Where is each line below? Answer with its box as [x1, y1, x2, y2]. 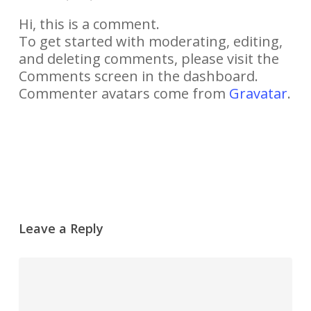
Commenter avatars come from [18, 83, 229, 103]
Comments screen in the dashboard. [18, 66, 258, 85]
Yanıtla [32, 115, 62, 129]
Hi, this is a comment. [18, 14, 160, 33]
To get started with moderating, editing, [18, 31, 283, 51]
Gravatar [228, 83, 287, 103]
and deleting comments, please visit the [18, 49, 279, 68]
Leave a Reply [18, 219, 103, 237]
